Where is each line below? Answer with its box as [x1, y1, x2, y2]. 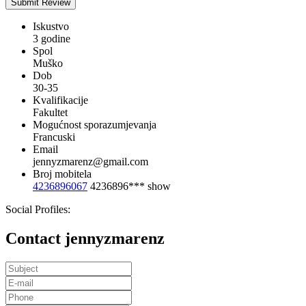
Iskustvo [33, 20, 69, 33]
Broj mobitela [33, 168, 92, 180]
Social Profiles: [5, 204, 70, 216]
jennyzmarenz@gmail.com [33, 156, 148, 168]
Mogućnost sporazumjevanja [33, 119, 156, 131]
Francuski [33, 131, 75, 143]
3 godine [33, 33, 70, 45]
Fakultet [33, 107, 68, 119]
